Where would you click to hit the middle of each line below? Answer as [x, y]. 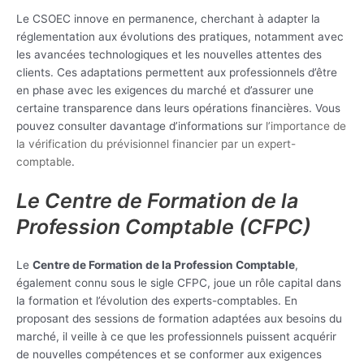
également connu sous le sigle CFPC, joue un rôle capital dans [179, 283]
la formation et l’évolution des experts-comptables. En [157, 301]
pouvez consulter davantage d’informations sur [141, 126]
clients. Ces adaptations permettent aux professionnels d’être [177, 72]
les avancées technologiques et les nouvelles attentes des [169, 54]
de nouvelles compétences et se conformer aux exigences [169, 355]
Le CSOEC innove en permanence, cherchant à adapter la [168, 18]
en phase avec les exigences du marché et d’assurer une [165, 90]
